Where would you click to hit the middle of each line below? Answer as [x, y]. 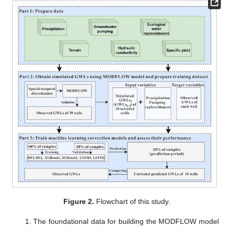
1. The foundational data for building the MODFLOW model [122, 221]
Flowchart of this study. [132, 202]
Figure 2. [78, 202]
